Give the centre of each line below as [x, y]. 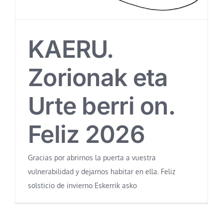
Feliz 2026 [86, 134]
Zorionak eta [98, 78]
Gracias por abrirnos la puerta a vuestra [92, 158]
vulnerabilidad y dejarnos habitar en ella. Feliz [102, 172]
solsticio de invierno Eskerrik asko [82, 186]
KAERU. [71, 49]
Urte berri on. [101, 106]
